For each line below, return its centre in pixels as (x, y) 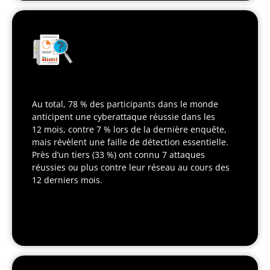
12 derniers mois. (67, 180)
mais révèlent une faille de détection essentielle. (130, 142)
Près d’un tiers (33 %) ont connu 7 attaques (118, 154)
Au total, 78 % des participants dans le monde (125, 104)
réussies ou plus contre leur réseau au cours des (131, 167)
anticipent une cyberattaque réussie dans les (124, 116)
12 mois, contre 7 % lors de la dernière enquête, (129, 129)
